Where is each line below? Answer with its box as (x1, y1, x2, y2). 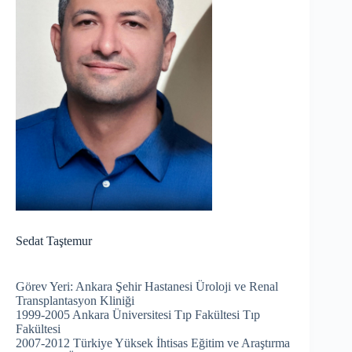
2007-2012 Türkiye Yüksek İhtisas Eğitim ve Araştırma (16, 336, 290, 350)
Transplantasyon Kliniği (16, 294, 134, 308)
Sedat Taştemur (16, 234, 92, 248)
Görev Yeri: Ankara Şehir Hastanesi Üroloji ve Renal (16, 280, 278, 294)
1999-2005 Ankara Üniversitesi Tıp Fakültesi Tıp (16, 308, 260, 322)
